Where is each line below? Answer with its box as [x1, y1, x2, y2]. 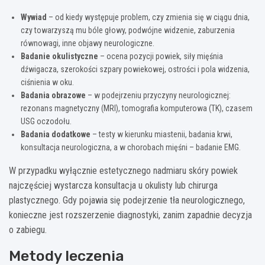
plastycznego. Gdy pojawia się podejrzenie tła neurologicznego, [9, 194, 245, 206]
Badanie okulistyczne [21, 51, 98, 61]
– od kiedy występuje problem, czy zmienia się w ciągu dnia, [47, 12, 250, 22]
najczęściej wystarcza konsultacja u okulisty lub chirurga [9, 179, 218, 191]
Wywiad [21, 12, 47, 22]
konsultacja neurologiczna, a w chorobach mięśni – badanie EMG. [21, 142, 241, 152]
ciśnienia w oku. [21, 77, 74, 87]
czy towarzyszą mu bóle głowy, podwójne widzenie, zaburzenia [21, 25, 235, 35]
